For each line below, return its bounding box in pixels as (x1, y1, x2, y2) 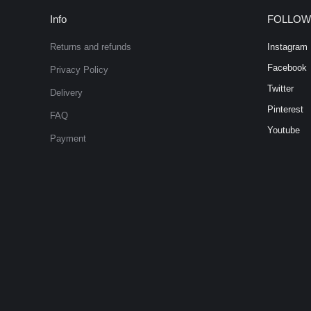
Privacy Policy (50, 65, 108, 75)
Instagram (267, 42, 308, 52)
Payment (50, 133, 86, 144)
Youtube (267, 125, 300, 135)
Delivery (50, 87, 83, 98)
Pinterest (267, 104, 303, 115)
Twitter (267, 83, 294, 94)
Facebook (267, 62, 307, 73)
